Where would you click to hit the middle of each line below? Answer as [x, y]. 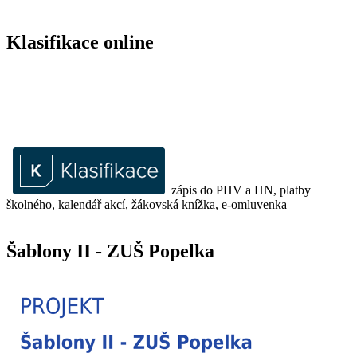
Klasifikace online [80, 43]
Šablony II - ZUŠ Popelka [110, 251]
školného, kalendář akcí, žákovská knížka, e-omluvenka [147, 205]
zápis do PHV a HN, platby [238, 190]
